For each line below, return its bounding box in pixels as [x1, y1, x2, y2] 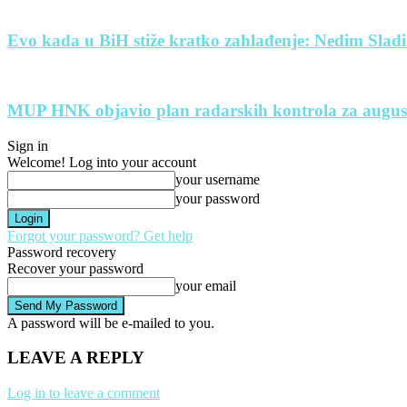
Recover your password [7, 260, 144, 276]
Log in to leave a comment [7, 385, 160, 402]
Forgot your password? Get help [7, 227, 193, 243]
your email [175, 277, 236, 293]
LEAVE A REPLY [7, 348, 144, 368]
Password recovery [7, 243, 116, 260]
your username [175, 171, 260, 187]
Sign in [7, 137, 48, 154]
